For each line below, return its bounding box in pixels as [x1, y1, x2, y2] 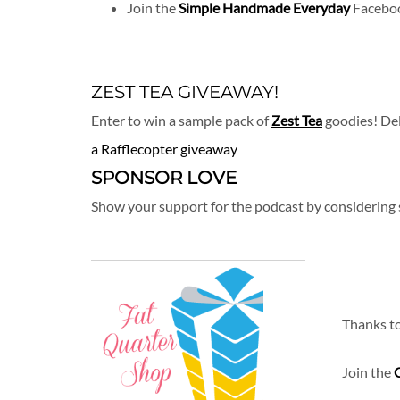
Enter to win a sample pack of [91, 111, 271, 129]
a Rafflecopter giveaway [91, 139, 237, 157]
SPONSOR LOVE [91, 166, 237, 188]
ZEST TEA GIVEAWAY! [91, 80, 279, 103]
